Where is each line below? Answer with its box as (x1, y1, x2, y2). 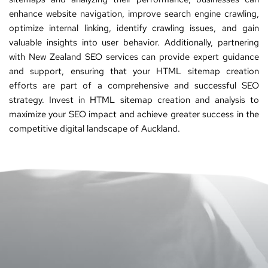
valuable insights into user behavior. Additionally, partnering (9, 36, 259, 49)
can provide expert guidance (138, 51, 259, 63)
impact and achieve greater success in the (86, 108, 260, 121)
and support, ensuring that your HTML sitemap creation (9, 65, 259, 78)
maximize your (9, 108, 69, 121)
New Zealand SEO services (28, 51, 138, 63)
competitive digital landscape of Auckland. (9, 123, 180, 135)
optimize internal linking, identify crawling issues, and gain (9, 22, 259, 35)
